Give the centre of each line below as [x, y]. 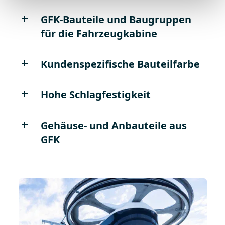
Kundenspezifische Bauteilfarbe [120, 64]
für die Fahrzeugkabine [100, 34]
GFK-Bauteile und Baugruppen [116, 20]
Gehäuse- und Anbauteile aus [114, 126]
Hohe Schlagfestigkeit [95, 95]
